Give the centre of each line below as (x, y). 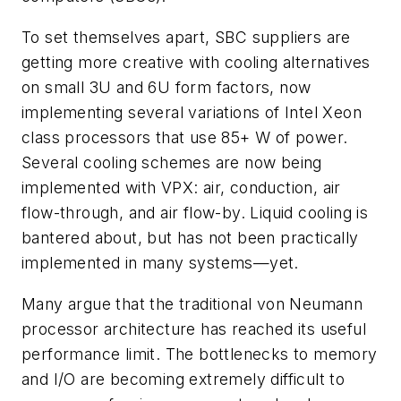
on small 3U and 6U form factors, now (166, 87)
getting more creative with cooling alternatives (196, 62)
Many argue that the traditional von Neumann (192, 303)
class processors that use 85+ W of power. (185, 137)
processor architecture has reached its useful (194, 328)
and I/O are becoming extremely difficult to (183, 379)
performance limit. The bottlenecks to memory (200, 354)
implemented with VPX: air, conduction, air (181, 187)
